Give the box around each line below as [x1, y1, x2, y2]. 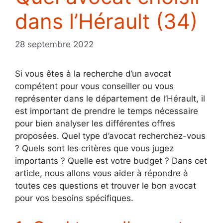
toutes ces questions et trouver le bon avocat [15, 180, 196, 191]
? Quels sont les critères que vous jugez [15, 143, 174, 153]
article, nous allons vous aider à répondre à [15, 168, 188, 178]
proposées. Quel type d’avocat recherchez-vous [15, 130, 206, 141]
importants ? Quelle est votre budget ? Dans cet [15, 155, 207, 166]
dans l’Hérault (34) [15, 8, 198, 34]
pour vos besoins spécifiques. [15, 193, 133, 203]
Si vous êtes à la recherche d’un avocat [15, 68, 171, 79]
